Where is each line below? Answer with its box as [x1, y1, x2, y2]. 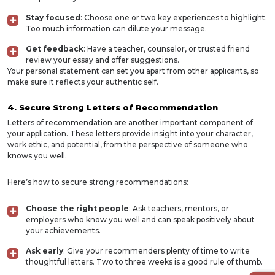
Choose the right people [26, 204, 129, 213]
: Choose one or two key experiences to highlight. [80, 13, 267, 22]
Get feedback [26, 44, 83, 53]
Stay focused [26, 13, 80, 22]
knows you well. [7, 151, 67, 160]
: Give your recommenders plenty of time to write [63, 246, 250, 255]
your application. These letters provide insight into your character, [7, 129, 253, 138]
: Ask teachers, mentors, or [129, 204, 229, 213]
